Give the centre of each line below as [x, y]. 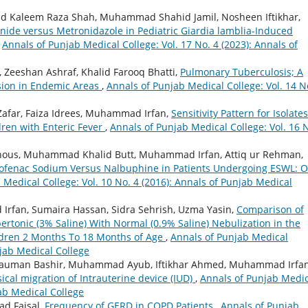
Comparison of [270, 210]
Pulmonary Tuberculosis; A [242, 72]
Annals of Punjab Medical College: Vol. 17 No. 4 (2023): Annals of [150, 45]
